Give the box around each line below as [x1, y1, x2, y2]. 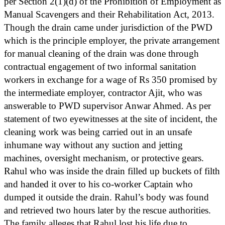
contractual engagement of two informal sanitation [4, 61, 196, 72]
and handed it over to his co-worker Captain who [4, 178, 193, 189]
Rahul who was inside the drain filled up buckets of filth [4, 165, 220, 176]
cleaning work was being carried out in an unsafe [4, 126, 192, 137]
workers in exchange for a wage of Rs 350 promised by [4, 74, 217, 85]
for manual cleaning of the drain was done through [4, 48, 199, 59]
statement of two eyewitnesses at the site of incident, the [4, 113, 217, 124]
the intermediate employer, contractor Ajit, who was [4, 87, 202, 98]
